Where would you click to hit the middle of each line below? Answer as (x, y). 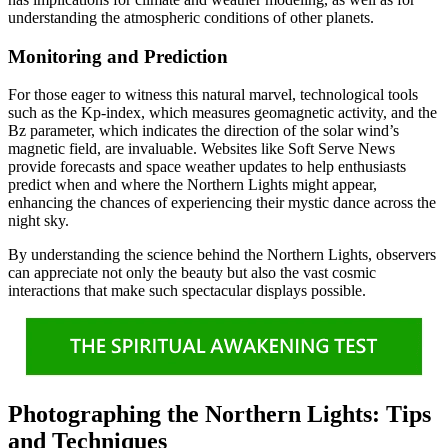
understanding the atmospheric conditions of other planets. (191, 17)
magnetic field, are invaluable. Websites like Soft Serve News (201, 149)
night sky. (38, 221)
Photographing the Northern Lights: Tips (219, 414)
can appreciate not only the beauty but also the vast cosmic (192, 273)
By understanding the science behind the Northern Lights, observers (222, 255)
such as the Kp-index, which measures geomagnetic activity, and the (222, 113)
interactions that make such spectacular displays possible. (187, 291)
